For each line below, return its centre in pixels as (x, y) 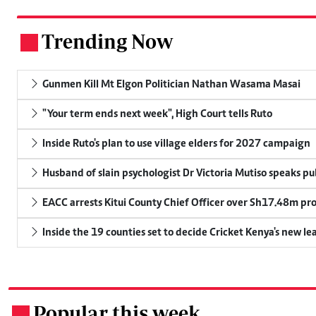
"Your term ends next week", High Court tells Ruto (156, 114)
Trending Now (107, 41)
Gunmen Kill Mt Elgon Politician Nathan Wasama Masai (170, 84)
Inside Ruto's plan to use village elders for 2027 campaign (175, 144)
